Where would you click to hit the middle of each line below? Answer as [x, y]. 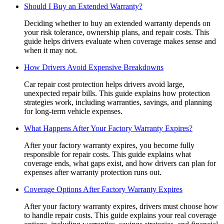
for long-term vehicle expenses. [73, 111]
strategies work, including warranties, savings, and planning [118, 102]
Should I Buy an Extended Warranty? [83, 6]
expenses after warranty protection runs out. [93, 172]
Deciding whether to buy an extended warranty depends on [117, 23]
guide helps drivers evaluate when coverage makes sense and [120, 41]
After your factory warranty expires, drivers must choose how [121, 206]
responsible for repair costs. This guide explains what [107, 154]
